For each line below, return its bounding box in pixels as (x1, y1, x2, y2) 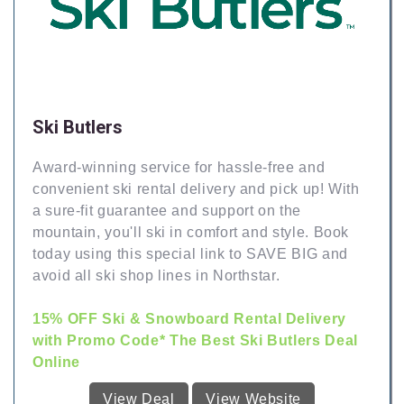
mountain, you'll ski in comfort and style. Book (32, 224, 350, 240)
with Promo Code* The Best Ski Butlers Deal (32, 332, 358, 348)
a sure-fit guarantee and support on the (32, 202, 301, 218)
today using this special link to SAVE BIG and (32, 245, 348, 262)
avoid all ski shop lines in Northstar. (32, 267, 280, 283)
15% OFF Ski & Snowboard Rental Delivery (32, 310, 346, 326)
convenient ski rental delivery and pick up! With (32, 180, 360, 197)
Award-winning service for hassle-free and (32, 159, 326, 175)
